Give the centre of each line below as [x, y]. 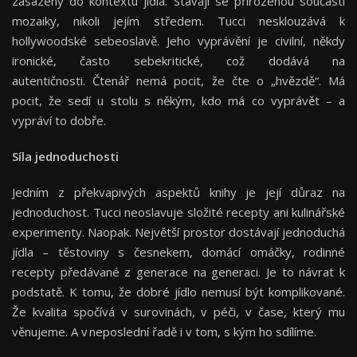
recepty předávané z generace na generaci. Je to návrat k [178, 271]
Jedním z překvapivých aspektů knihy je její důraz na [178, 192]
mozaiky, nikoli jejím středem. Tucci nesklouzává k [178, 20]
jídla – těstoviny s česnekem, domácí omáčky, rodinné [178, 251]
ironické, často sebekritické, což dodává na [178, 60]
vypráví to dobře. [61, 120]
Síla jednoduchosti [67, 156]
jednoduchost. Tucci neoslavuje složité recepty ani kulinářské [178, 212]
